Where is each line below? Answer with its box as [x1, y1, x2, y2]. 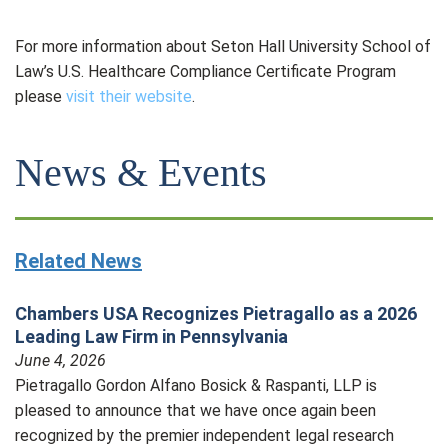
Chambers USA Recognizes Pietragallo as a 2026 [15, 303, 417, 324]
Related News [15, 249, 142, 273]
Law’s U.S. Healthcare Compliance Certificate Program [15, 62, 396, 81]
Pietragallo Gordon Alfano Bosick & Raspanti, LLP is [15, 376, 377, 395]
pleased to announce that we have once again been [15, 401, 376, 420]
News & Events [15, 150, 267, 195]
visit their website [66, 87, 192, 106]
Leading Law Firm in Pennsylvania [15, 326, 288, 347]
